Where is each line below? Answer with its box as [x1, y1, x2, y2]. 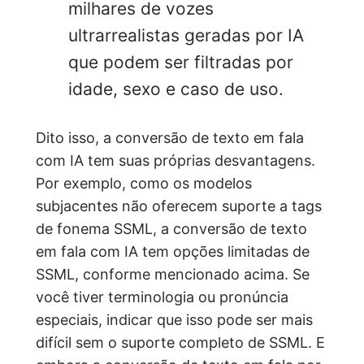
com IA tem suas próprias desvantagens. [36, 152, 315, 170]
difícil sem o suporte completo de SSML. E [36, 334, 325, 352]
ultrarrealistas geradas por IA [68, 25, 304, 46]
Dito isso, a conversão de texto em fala [36, 129, 304, 147]
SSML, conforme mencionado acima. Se [36, 266, 310, 284]
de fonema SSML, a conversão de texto [36, 220, 307, 238]
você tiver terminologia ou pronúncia [36, 288, 288, 306]
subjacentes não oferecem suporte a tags [36, 197, 322, 215]
